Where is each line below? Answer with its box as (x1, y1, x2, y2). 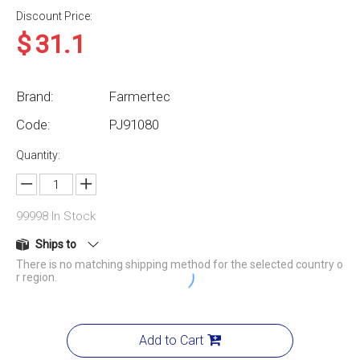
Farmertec (108, 88, 170, 104)
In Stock (48, 209, 96, 223)
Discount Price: (16, 10, 92, 22)
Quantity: (16, 149, 60, 162)
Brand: (16, 88, 54, 104)
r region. (16, 271, 57, 284)
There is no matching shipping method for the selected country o (16, 258, 343, 272)
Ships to (35, 238, 76, 252)
